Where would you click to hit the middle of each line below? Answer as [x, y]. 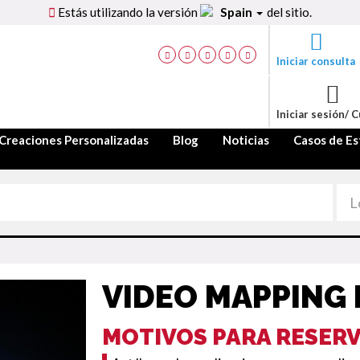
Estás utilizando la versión [127, 12]
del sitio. [288, 12]
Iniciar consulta [316, 61]
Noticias [246, 140]
